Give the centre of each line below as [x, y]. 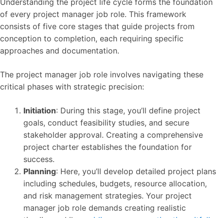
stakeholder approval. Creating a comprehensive [113, 135]
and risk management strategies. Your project [108, 195]
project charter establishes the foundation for [108, 147]
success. [39, 159]
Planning [40, 171]
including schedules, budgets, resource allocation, [115, 183]
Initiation [40, 110]
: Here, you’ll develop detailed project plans [136, 171]
